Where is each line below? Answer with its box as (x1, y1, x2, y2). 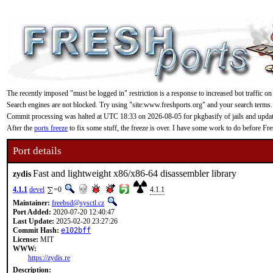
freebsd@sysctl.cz (52, 199, 104, 207)
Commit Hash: (13, 226, 59, 235)
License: (13, 235, 38, 244)
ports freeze (34, 124, 68, 132)
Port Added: (13, 208, 51, 216)
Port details (13, 145, 62, 157)
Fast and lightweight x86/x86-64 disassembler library (33, 168, 236, 179)
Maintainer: (13, 199, 50, 207)
